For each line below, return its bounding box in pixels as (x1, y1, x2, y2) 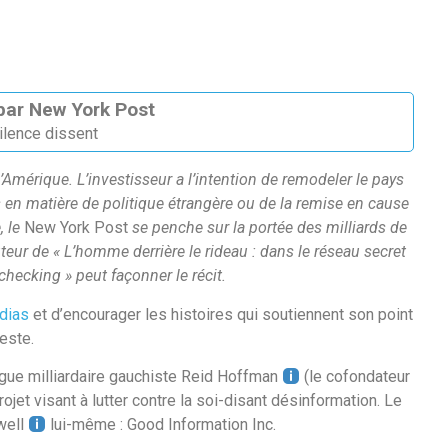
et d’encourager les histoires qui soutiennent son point (29, 304, 413, 324)
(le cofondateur (300, 367, 411, 387)
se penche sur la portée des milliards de (128, 218, 407, 238)
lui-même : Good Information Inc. (46, 415, 277, 435)
